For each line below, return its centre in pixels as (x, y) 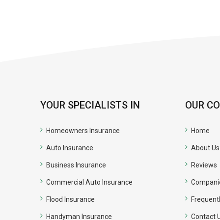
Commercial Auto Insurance (89, 182)
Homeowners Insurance (83, 131)
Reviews (204, 165)
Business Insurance (76, 165)
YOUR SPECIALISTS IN (90, 105)
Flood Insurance (70, 199)
